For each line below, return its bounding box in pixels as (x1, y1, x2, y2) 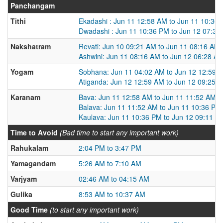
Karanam (10, 92, 40, 102)
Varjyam (10, 173, 37, 184)
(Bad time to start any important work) (60, 127, 179, 137)
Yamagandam (10, 158, 56, 168)
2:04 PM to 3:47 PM (79, 142, 141, 153)
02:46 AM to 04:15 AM (79, 173, 149, 184)
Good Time (10, 204, 48, 215)
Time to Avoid (10, 127, 58, 137)
